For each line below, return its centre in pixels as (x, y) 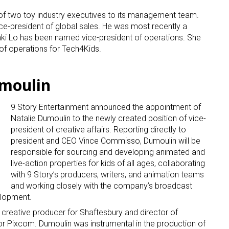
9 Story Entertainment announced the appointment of (106, 107)
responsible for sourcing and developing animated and (108, 152)
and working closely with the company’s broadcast (101, 186)
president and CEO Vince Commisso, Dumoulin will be (106, 141)
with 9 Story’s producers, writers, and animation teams (107, 175)
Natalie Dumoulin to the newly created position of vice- (108, 119)
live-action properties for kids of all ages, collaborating (108, 164)
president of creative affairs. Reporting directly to (98, 130)
